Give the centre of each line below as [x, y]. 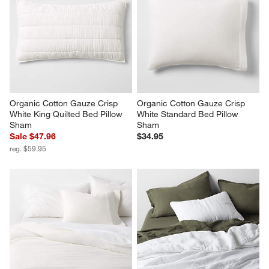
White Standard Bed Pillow [189, 114]
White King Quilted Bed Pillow [68, 114]
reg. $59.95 [28, 149]
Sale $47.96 [33, 137]
